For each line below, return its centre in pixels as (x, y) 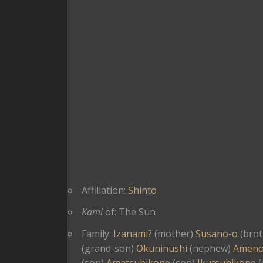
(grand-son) (109, 248)
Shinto (142, 190)
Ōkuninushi (162, 248)
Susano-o (217, 234)
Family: (97, 234)
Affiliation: (105, 190)
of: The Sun (129, 212)
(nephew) (210, 248)
